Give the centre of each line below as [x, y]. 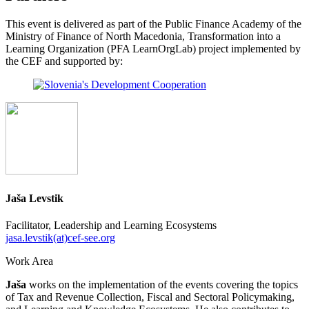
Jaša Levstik [34, 198]
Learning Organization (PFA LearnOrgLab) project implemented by [153, 49]
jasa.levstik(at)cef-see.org [60, 237]
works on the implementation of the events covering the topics [162, 284]
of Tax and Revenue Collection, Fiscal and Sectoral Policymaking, [150, 297]
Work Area [29, 261]
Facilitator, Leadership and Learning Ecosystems [111, 225]
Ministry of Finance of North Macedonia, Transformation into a [143, 37]
